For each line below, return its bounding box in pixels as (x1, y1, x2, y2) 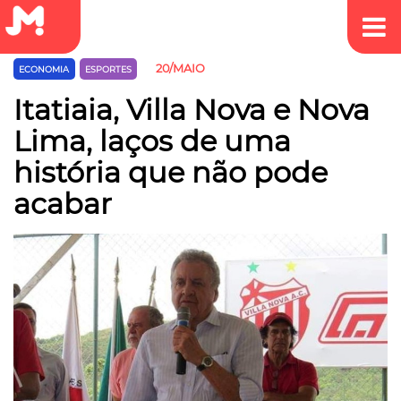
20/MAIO (156, 62, 206, 76)
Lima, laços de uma (13, 123, 291, 158)
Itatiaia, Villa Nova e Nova (13, 91, 370, 127)
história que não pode (13, 154, 328, 190)
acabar (13, 185, 112, 221)
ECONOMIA (19, 64, 70, 75)
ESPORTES (84, 64, 132, 75)
